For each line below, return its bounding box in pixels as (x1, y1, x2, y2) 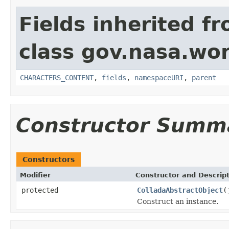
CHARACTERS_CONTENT (20, 73, 94, 82)
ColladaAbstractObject (137, 186, 223, 194)
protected (21, 186, 58, 194)
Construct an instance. (137, 197, 218, 205)
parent (192, 73, 216, 82)
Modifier (20, 171, 51, 179)
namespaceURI (134, 73, 184, 82)
